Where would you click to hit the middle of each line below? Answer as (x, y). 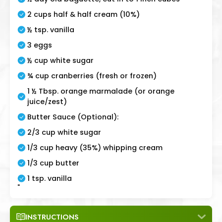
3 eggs (40, 45)
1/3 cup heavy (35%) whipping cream (95, 147)
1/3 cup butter (53, 163)
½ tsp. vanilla (51, 29)
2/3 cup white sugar (64, 132)
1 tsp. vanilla (50, 178)
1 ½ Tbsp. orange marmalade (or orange (101, 91)
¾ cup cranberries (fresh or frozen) (92, 76)
